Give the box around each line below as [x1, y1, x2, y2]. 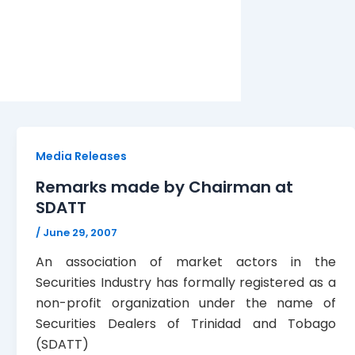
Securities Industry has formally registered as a [36, 273, 336, 292]
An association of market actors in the [36, 253, 336, 272]
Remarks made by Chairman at [36, 175, 294, 198]
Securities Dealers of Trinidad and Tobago [36, 315, 336, 334]
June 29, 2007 [43, 224, 118, 240]
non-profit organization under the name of [36, 294, 336, 313]
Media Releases [36, 148, 128, 164]
